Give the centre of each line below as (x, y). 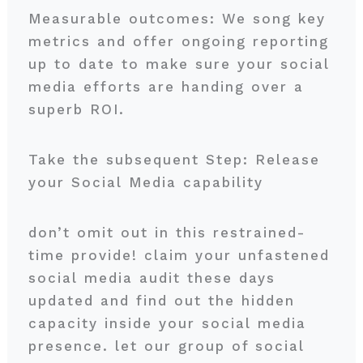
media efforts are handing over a (166, 87)
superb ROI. (79, 109)
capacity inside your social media (167, 323)
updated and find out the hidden (161, 301)
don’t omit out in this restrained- (167, 233)
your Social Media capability (149, 182)
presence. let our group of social (166, 346)
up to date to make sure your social (179, 64)
